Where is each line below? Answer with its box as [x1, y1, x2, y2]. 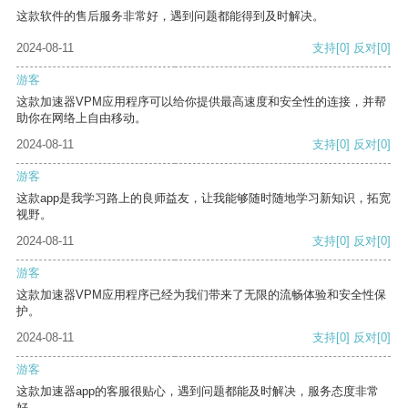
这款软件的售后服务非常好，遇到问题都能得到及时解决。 [16, 9, 324, 24]
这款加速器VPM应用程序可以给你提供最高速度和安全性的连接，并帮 [16, 95, 386, 109]
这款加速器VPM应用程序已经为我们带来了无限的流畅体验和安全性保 [16, 288, 386, 302]
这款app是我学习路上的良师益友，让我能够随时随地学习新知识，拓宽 [16, 191, 391, 206]
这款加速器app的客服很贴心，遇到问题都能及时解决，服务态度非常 [16, 384, 379, 399]
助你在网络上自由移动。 [16, 111, 147, 126]
